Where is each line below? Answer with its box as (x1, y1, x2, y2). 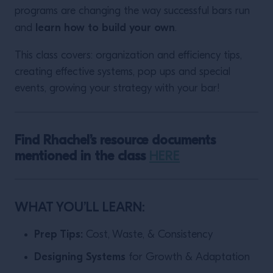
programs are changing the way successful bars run (15, 5, 250, 17)
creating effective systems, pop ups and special (15, 66, 230, 78)
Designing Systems (34, 250, 129, 263)
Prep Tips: (34, 228, 83, 241)
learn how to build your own (35, 21, 175, 34)
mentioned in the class (15, 148, 146, 164)
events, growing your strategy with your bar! (15, 83, 220, 94)
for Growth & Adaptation (129, 252, 250, 263)
